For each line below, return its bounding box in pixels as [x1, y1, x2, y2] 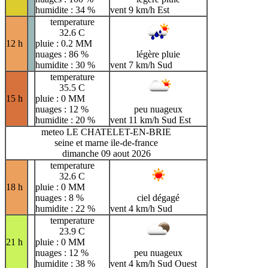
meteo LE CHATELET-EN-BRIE [41, 126, 171, 137]
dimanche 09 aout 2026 [62, 148, 151, 159]
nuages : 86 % [35, 48, 89, 59]
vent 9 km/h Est [110, 4, 169, 15]
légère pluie [136, 48, 180, 59]
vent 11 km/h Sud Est [110, 114, 191, 125]
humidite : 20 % [35, 114, 95, 125]
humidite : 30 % [35, 59, 95, 70]
